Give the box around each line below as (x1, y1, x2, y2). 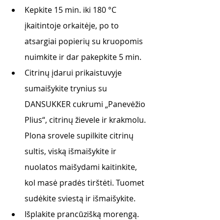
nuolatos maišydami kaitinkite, (25, 162, 139, 172)
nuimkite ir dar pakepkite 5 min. (25, 52, 143, 62)
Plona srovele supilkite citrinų (25, 130, 136, 141)
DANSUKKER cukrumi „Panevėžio (25, 99, 147, 110)
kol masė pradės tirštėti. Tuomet (25, 177, 146, 188)
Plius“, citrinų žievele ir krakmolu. (25, 114, 148, 125)
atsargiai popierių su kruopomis (25, 36, 145, 47)
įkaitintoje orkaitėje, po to (25, 20, 121, 31)
